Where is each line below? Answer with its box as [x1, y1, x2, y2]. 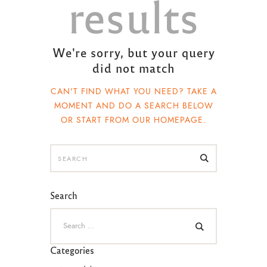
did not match [92, 60, 175, 76]
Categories [50, 244, 94, 256]
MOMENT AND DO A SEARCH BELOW [54, 100, 213, 112]
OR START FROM [61, 114, 132, 126]
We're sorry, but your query [52, 44, 215, 61]
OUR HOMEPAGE [132, 114, 203, 126]
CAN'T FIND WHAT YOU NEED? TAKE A [50, 85, 217, 98]
